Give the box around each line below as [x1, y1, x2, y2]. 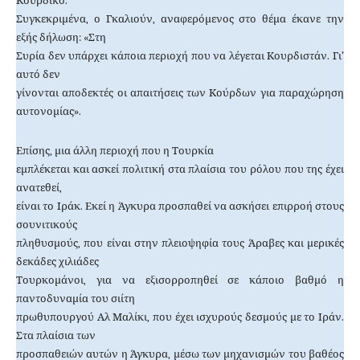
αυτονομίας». [16, 105, 81, 118]
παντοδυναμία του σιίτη [16, 292, 135, 305]
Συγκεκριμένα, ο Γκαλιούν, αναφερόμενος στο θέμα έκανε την [16, 13, 344, 26]
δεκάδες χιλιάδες [16, 256, 99, 268]
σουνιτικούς [16, 219, 77, 231]
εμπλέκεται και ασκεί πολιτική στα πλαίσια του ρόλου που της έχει [16, 163, 344, 176]
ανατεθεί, [16, 182, 62, 194]
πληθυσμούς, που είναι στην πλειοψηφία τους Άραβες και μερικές [16, 237, 344, 250]
